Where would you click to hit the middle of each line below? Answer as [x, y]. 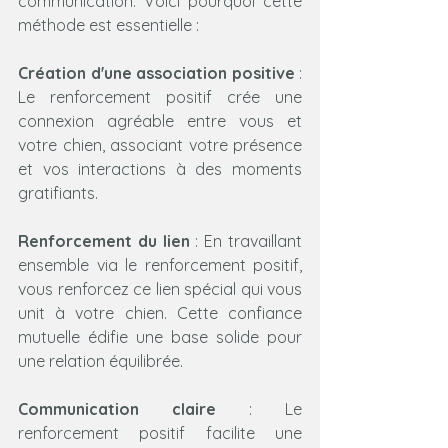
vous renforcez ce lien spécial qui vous [160, 288]
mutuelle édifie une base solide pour [160, 336]
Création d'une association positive [156, 72]
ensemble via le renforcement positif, [160, 264]
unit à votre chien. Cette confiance [160, 312]
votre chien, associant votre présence [160, 144]
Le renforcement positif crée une [160, 96]
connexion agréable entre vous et [160, 120]
